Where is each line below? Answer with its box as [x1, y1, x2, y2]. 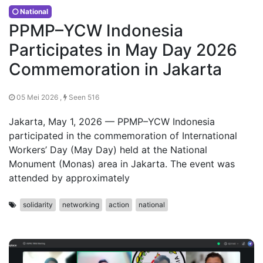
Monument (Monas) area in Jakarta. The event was [9, 158, 235, 170]
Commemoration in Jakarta [9, 59, 222, 79]
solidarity [23, 200, 53, 209]
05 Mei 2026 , [15, 93, 63, 102]
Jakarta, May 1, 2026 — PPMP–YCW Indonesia [9, 116, 215, 127]
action [109, 200, 129, 209]
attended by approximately [9, 172, 130, 184]
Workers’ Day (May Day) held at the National [9, 144, 207, 156]
